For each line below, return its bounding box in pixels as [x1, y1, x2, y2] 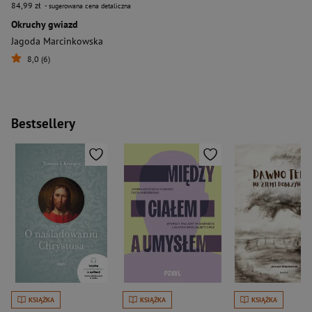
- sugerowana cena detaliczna [43, 1, 131, 10]
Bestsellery [11, 115, 75, 132]
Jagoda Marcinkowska [11, 35, 103, 47]
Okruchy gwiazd [11, 18, 78, 31]
